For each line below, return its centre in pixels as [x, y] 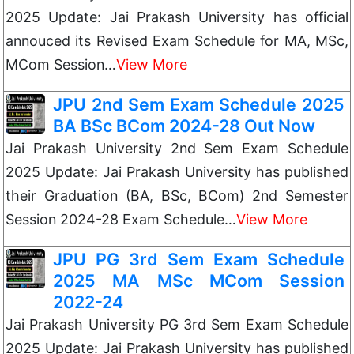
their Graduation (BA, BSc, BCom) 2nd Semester [177, 196]
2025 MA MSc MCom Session [199, 281]
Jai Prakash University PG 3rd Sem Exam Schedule [177, 324]
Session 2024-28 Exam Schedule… [121, 219]
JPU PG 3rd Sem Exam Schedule [199, 259]
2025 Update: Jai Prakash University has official [177, 17]
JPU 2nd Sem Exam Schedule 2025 [199, 104]
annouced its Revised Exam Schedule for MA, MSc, [177, 41]
